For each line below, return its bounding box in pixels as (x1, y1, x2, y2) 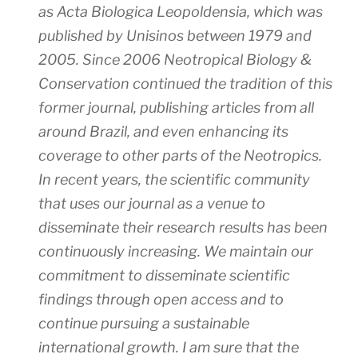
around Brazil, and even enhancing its (38, 123, 288, 141)
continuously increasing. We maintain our (38, 243, 313, 261)
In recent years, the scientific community (38, 171, 310, 189)
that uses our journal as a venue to (38, 195, 265, 213)
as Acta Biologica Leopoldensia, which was (38, 3, 323, 21)
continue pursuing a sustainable (38, 315, 249, 332)
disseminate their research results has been (38, 219, 328, 237)
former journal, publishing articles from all (38, 99, 314, 117)
